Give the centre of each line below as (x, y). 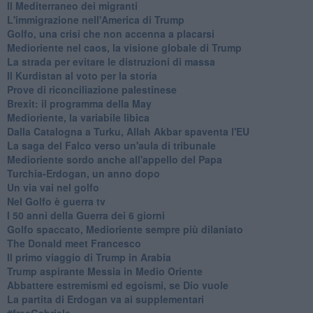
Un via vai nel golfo (53, 187)
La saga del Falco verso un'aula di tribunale (111, 145)
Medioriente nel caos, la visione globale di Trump (124, 47)
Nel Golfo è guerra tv (56, 201)
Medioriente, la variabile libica (78, 117)
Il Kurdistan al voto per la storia (82, 75)
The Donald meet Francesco (74, 243)
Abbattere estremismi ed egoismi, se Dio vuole (117, 285)
